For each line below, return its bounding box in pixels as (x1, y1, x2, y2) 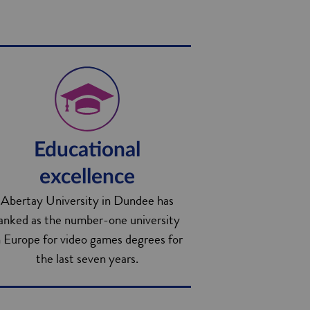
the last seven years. (35, 249, 138, 268)
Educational (33, 140, 140, 161)
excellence (39, 167, 135, 188)
